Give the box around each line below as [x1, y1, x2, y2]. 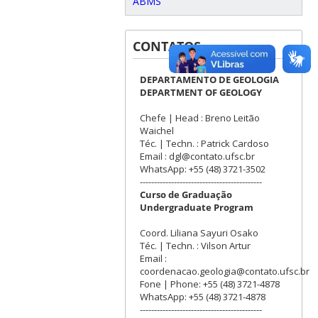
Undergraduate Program [139, 200, 253, 214]
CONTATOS [132, 37, 201, 55]
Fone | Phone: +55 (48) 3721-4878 [139, 277, 280, 290]
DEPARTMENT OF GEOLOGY [139, 85, 262, 99]
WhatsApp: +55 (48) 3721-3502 [139, 162, 265, 175]
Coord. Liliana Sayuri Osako [139, 226, 258, 239]
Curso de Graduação [139, 187, 232, 201]
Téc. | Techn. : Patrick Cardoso [139, 136, 269, 150]
